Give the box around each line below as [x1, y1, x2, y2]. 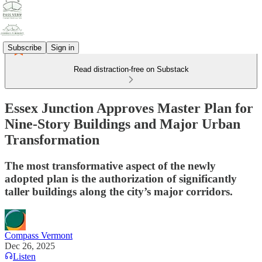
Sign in [51, 43, 74, 52]
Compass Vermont [5, 230, 73, 240]
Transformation [5, 132, 99, 147]
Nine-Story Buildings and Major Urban [5, 116, 240, 132]
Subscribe [8, 43, 42, 52]
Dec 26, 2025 [5, 240, 55, 251]
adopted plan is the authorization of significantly [5, 172, 237, 185]
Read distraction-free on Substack [73, 65, 189, 74]
